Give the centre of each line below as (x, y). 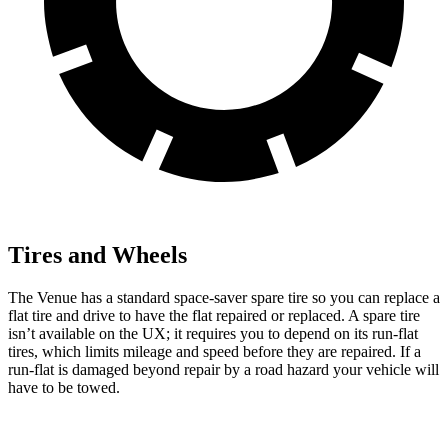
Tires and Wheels (97, 255)
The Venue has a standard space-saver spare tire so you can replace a (224, 297)
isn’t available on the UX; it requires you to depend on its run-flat (213, 333)
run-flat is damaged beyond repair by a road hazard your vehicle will (223, 369)
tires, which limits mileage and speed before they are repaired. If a (214, 351)
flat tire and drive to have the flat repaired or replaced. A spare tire (214, 315)
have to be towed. (64, 387)
